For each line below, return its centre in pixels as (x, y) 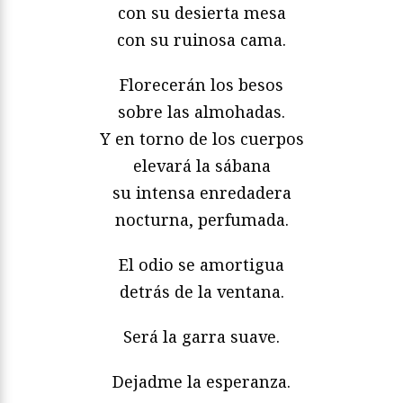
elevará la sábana (201, 166)
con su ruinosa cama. (201, 40)
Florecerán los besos (201, 85)
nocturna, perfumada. (201, 220)
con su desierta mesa (201, 13)
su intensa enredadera (201, 193)
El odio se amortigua (201, 265)
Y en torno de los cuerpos (201, 139)
